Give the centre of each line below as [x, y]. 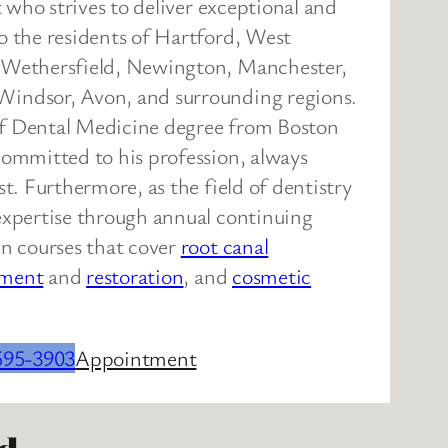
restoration [135, 275]
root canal [224, 245]
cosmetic [272, 275]
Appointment [136, 357]
